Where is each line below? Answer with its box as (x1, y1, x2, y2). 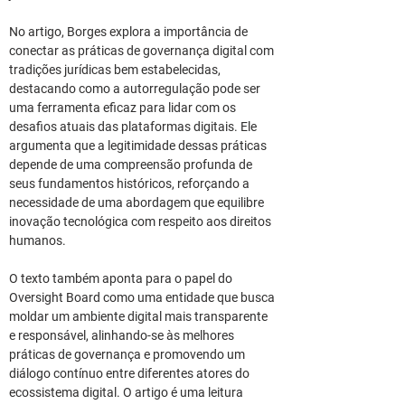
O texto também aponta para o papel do (9, 271, 235, 286)
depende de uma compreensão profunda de (9, 157, 255, 172)
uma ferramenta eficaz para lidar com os (9, 100, 239, 115)
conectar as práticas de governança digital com (9, 43, 277, 58)
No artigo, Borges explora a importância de (9, 24, 250, 39)
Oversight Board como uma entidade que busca (9, 290, 278, 305)
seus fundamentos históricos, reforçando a (9, 176, 252, 191)
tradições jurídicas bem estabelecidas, (9, 62, 223, 77)
